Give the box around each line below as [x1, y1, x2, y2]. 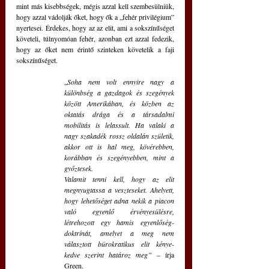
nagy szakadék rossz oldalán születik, [64, 131, 174, 141]
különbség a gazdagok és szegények [64, 88, 174, 98]
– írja [157, 250, 174, 260]
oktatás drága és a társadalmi [64, 109, 174, 119]
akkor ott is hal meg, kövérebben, [64, 142, 174, 152]
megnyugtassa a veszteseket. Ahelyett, [64, 185, 174, 195]
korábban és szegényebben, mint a [64, 153, 174, 163]
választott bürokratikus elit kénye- [64, 239, 174, 249]
